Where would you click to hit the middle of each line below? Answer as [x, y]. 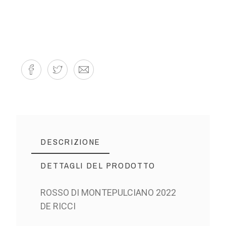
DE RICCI [58, 206]
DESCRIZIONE [71, 142]
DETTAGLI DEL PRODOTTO [98, 165]
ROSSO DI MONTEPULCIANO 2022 [108, 193]
